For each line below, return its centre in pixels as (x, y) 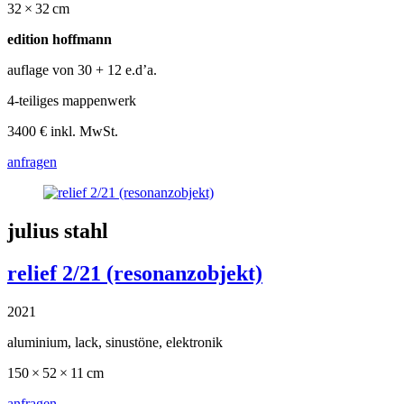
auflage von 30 (50, 69)
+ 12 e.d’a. (124, 69)
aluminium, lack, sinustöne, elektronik (115, 342)
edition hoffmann (60, 39)
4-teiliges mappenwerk (72, 100)
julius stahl (58, 230)
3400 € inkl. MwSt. (63, 131)
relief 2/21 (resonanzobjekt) (135, 273)
